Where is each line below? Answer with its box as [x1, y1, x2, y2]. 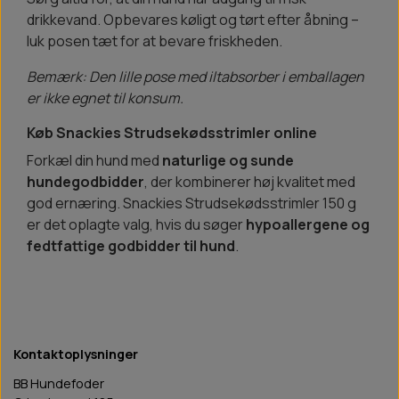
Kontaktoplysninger [13, 346, 138, 363]
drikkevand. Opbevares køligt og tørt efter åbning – [27, 10, 359, 30]
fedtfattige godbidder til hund [27, 236, 235, 256]
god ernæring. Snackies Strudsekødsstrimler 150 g [27, 193, 356, 214]
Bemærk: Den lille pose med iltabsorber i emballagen [27, 67, 364, 87]
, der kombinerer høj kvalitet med [144, 172, 355, 192]
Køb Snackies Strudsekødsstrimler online [27, 123, 317, 143]
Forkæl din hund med [27, 151, 162, 171]
